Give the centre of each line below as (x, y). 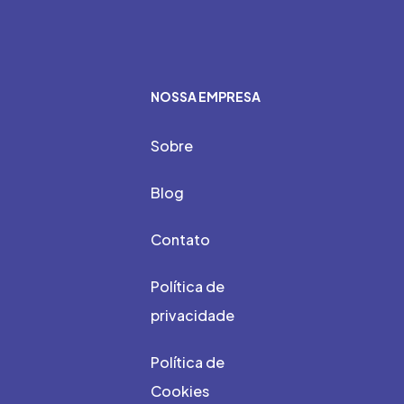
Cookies (179, 391)
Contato (180, 240)
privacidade (192, 316)
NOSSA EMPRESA (205, 97)
